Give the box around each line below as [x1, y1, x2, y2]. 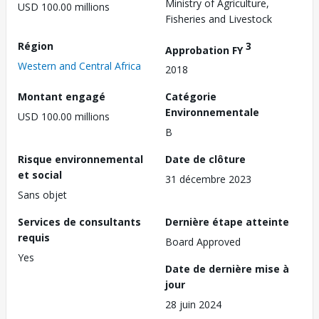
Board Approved [165, 235, 241, 249]
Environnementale [165, 105, 259, 120]
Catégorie [165, 90, 216, 104]
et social [18, 168, 62, 182]
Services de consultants [18, 215, 141, 229]
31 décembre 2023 [165, 172, 251, 187]
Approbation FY [165, 43, 246, 57]
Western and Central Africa [18, 58, 141, 73]
